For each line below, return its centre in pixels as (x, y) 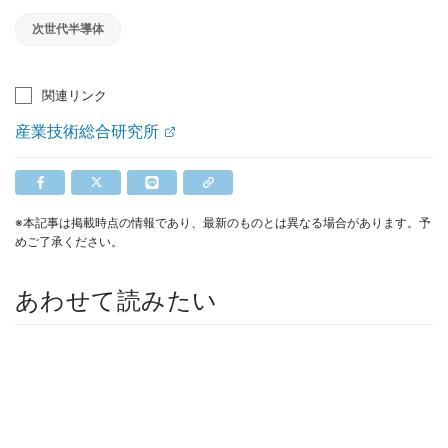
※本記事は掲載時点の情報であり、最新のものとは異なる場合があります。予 (223, 222)
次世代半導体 (68, 28)
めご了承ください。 (69, 241)
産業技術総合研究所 (87, 130)
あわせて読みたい (116, 300)
